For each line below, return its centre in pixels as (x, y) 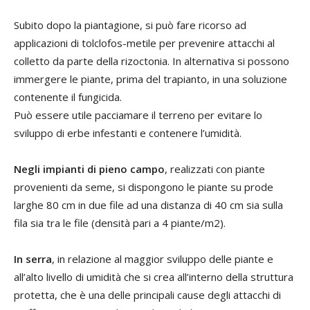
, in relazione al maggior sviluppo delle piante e (163, 258)
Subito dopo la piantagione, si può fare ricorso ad (130, 25)
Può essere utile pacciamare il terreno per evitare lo (138, 115)
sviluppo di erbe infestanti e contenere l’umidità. (128, 133)
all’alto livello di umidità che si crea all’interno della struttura (154, 276)
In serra (33, 258)
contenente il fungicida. (68, 97)
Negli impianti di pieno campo (89, 168)
